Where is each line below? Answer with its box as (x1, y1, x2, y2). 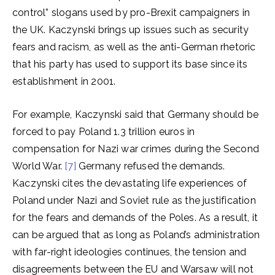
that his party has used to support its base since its (12, 58, 248, 70)
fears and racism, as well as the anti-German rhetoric (12, 41, 256, 53)
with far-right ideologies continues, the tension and (12, 246, 247, 258)
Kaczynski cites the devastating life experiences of (12, 177, 247, 189)
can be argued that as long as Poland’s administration (12, 229, 260, 241)
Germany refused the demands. (76, 160, 225, 172)
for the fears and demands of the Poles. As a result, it (12, 212, 258, 223)
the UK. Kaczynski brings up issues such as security (12, 24, 249, 36)
